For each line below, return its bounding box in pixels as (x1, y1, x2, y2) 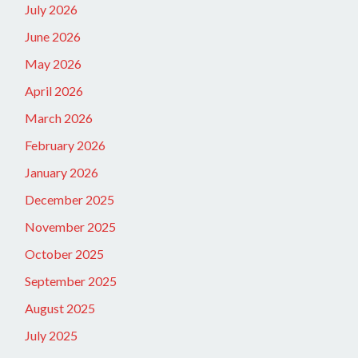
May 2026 (25, 55, 82, 71)
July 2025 (25, 327, 78, 343)
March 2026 (25, 109, 93, 125)
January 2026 (25, 164, 98, 180)
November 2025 (25, 218, 116, 234)
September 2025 (25, 272, 117, 288)
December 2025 (25, 191, 114, 207)
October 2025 (25, 245, 104, 261)
